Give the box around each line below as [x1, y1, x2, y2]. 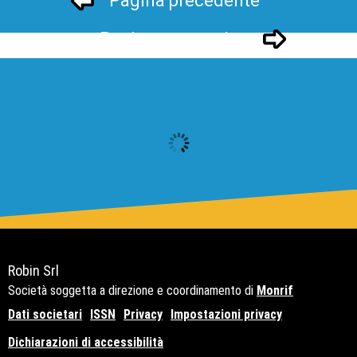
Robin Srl [8, 261, 59, 279]
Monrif [257, 282, 293, 298]
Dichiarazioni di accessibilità [8, 334, 163, 350]
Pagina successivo [100, 29, 248, 49]
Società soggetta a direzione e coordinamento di [8, 282, 257, 298]
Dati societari [8, 306, 82, 322]
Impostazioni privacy [171, 306, 282, 322]
